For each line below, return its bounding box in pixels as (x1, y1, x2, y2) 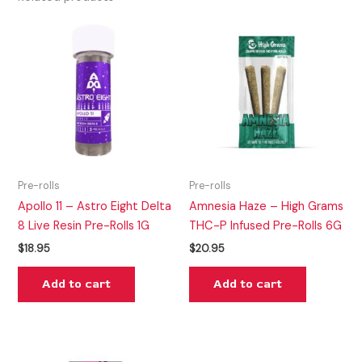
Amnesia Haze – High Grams (189, 199, 343, 215)
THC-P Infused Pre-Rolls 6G (189, 218, 342, 234)
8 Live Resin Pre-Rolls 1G (18, 218, 150, 234)
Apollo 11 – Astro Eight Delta (18, 199, 172, 215)
